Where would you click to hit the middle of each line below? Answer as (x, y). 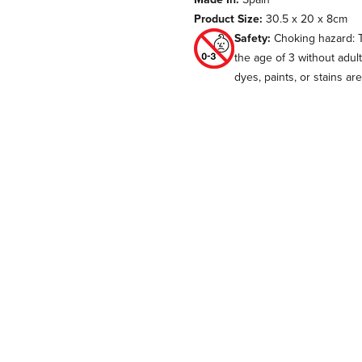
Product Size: (228, 19)
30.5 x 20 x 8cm (305, 19)
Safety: (253, 38)
